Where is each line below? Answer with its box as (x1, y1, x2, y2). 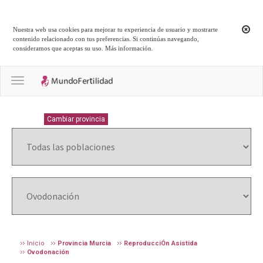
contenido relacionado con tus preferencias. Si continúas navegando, (13, 35, 200, 43)
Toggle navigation (17, 76, 89, 87)
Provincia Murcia (58, 239, 111, 247)
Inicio (27, 239, 45, 247)
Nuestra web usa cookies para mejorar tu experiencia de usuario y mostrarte (13, 26, 218, 33)
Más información (105, 45, 152, 52)
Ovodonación (27, 248, 69, 256)
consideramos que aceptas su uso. (13, 45, 106, 52)
